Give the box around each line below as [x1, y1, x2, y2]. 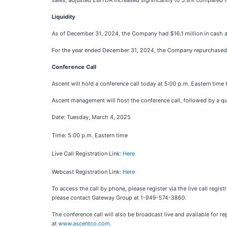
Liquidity [52, 13, 75, 20]
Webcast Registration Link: [52, 168, 123, 175]
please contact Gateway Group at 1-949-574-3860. [52, 194, 186, 201]
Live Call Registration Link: [52, 150, 123, 157]
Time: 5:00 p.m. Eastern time [52, 132, 128, 139]
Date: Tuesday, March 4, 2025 [52, 113, 131, 121]
